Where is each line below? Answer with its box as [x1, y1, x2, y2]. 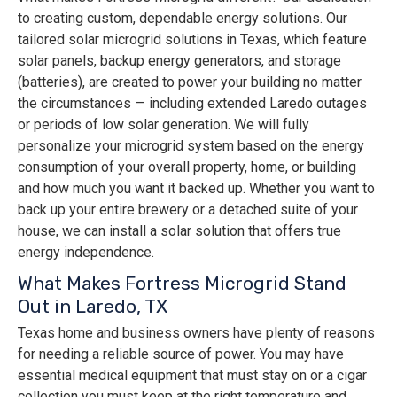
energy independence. [18, 244, 154, 261]
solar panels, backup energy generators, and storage [18, 52, 341, 70]
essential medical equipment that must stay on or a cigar [18, 367, 367, 385]
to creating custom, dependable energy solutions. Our [18, 10, 347, 27]
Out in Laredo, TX [18, 295, 167, 318]
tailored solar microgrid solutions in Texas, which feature [18, 31, 367, 49]
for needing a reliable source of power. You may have [18, 346, 344, 363]
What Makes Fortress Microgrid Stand [18, 272, 346, 295]
